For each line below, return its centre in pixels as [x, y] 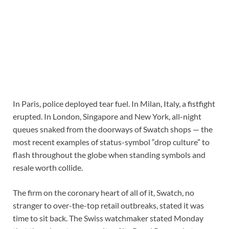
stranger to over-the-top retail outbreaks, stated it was [108, 205]
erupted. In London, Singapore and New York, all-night [107, 117]
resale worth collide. [48, 168]
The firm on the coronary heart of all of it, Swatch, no [104, 193]
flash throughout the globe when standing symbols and [109, 155]
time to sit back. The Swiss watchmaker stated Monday [108, 218]
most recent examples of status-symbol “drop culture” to [111, 142]
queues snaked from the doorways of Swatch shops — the [113, 129]
